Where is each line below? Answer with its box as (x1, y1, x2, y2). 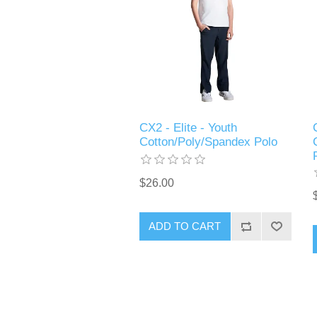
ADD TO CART (149, 220, 221, 233)
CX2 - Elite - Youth (139, 120, 237, 134)
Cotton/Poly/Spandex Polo (139, 134, 277, 149)
